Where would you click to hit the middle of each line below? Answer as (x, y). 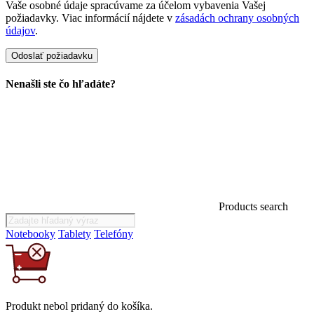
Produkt (25, 306)
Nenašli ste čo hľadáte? (61, 84)
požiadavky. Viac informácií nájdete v (90, 18)
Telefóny (114, 234)
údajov (20, 30)
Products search (253, 207)
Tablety (75, 234)
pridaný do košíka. (110, 306)
